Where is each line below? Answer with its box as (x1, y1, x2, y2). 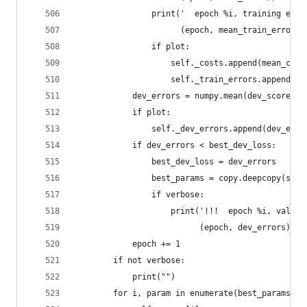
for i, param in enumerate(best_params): (75, 288, 300, 298)
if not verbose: (75, 256, 185, 265)
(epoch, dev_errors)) (75, 223, 295, 232)
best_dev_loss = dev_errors (75, 157, 276, 167)
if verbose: (75, 190, 204, 199)
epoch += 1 (75, 239, 180, 249)
